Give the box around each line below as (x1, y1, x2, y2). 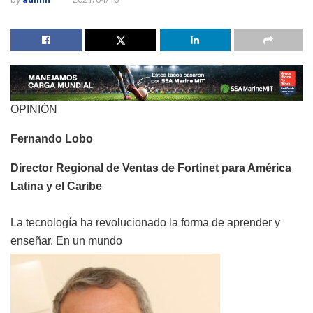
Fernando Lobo (10, 133, 93, 145)
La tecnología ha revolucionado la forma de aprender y (10, 217, 280, 229)
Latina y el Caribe (10, 180, 102, 193)
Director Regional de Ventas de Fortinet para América (10, 162, 291, 175)
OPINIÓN (10, 103, 57, 116)
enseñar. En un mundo (10, 235, 122, 247)
